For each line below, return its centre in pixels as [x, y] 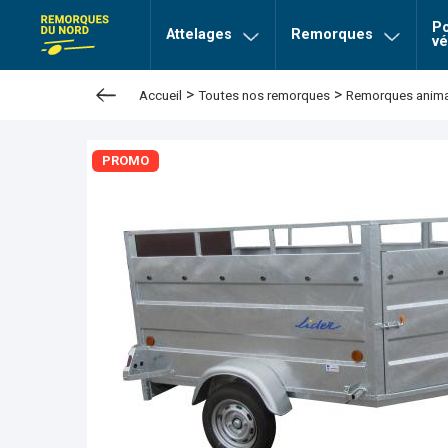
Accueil [160, 95]
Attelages [199, 34]
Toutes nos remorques [264, 95]
